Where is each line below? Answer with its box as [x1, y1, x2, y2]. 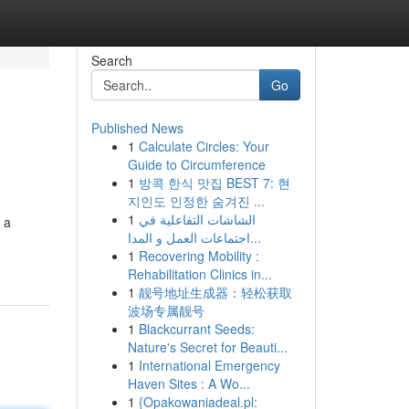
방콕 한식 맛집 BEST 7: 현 [138, 173, 290, 192]
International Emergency [138, 356, 280, 374]
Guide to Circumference [127, 155, 266, 173]
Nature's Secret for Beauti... [127, 338, 288, 356]
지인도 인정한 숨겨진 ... [127, 192, 265, 210]
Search [90, 51, 132, 69]
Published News [90, 119, 184, 137]
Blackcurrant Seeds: [138, 320, 255, 338]
